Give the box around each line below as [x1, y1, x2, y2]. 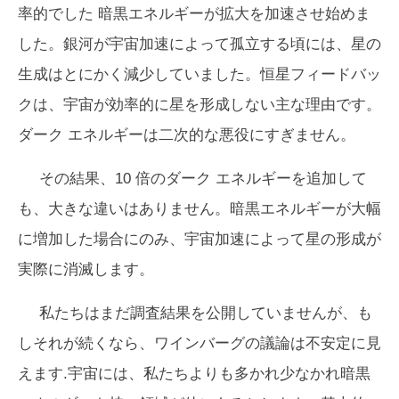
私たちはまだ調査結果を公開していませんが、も [39, 304, 372, 322]
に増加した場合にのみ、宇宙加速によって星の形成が [18, 230, 381, 248]
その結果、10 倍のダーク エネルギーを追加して [39, 169, 367, 187]
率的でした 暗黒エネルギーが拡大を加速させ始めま [18, 4, 370, 22]
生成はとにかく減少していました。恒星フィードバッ [18, 65, 381, 83]
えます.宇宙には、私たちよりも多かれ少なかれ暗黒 [18, 364, 370, 382]
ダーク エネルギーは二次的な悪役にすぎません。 [18, 126, 355, 143]
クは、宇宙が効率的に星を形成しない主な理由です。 [18, 95, 381, 113]
